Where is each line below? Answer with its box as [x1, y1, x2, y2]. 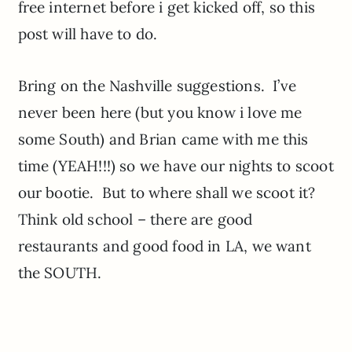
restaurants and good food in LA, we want [17, 236, 311, 255]
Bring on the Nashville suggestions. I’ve [17, 75, 296, 95]
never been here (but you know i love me [17, 102, 302, 122]
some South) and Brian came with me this [17, 129, 309, 148]
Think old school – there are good [17, 209, 253, 229]
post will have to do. [17, 24, 158, 43]
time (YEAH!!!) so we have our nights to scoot [17, 156, 334, 175]
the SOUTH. [17, 262, 110, 282]
